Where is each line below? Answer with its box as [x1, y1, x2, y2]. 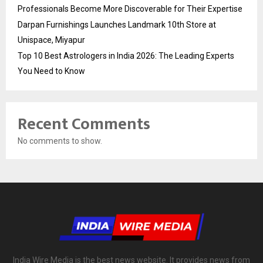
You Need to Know [18, 66, 85, 76]
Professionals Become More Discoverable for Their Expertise [18, 4, 242, 14]
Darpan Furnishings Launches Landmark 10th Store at [18, 19, 216, 29]
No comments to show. [18, 136, 102, 146]
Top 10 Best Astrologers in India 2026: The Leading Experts [18, 50, 234, 60]
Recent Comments [18, 110, 150, 138]
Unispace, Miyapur [18, 35, 85, 45]
